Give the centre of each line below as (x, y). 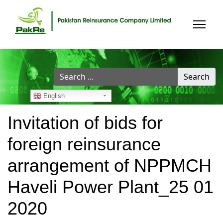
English (53, 96)
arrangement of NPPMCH (110, 165)
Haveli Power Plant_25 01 (111, 187)
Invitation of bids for (85, 122)
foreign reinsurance (84, 144)
